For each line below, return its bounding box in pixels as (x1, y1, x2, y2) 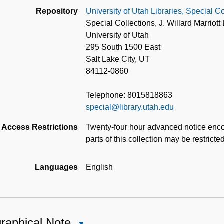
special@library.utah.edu (86, 103, 174, 112)
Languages (35, 163, 78, 172)
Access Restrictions (1, 123, 78, 132)
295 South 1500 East (86, 43, 160, 52)
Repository (36, 7, 78, 16)
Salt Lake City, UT (86, 55, 150, 64)
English (86, 163, 113, 172)
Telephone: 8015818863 (86, 91, 172, 100)
